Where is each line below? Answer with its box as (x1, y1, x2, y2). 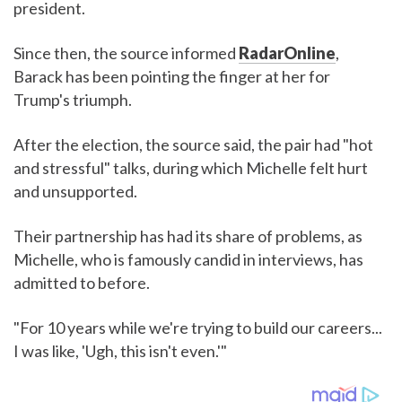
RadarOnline (239, 43, 336, 64)
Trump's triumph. (13, 90, 132, 110)
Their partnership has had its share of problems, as (13, 226, 363, 247)
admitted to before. (13, 273, 150, 293)
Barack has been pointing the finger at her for (13, 66, 330, 87)
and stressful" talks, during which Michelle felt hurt (13, 158, 368, 179)
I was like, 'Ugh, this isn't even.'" (13, 341, 227, 362)
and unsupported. (13, 181, 137, 202)
